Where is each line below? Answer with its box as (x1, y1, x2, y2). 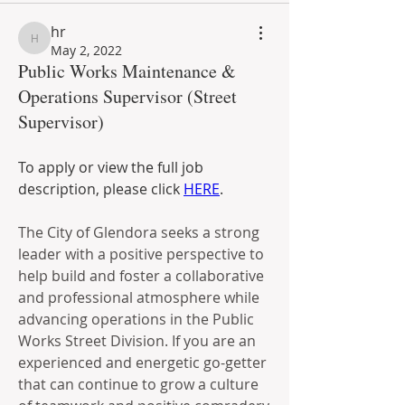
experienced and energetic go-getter (18, 353, 267, 372)
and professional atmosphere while (18, 287, 259, 307)
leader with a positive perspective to (18, 244, 264, 264)
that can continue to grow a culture (18, 374, 259, 394)
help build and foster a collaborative (18, 266, 264, 286)
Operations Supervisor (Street (18, 84, 237, 108)
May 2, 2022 (51, 42, 122, 59)
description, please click (18, 179, 184, 199)
